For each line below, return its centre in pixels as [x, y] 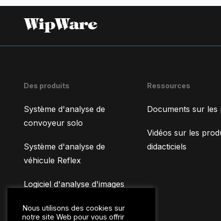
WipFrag [39, 198]
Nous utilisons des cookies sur [74, 208]
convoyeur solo [53, 123]
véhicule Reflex [52, 160]
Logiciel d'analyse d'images [74, 184]
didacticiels [166, 146]
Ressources [168, 85]
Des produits [47, 85]
